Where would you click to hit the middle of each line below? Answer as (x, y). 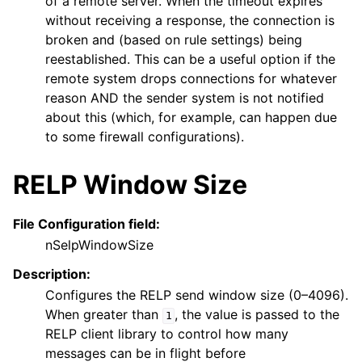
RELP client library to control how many (167, 334)
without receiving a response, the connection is (190, 21)
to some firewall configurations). (145, 137)
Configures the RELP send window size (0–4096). (197, 295)
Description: (52, 274)
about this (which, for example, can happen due (191, 118)
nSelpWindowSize (99, 245)
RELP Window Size (130, 185)
